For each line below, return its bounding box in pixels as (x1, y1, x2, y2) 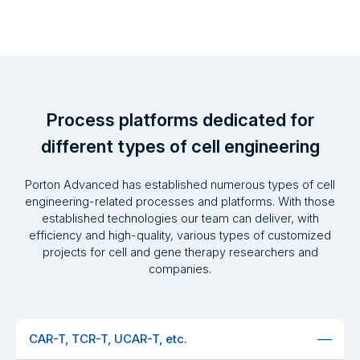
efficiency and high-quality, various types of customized (29, 228, 331, 243)
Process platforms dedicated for (46, 109, 314, 131)
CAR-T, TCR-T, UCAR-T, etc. (29, 331, 187, 347)
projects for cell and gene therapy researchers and (42, 245, 318, 260)
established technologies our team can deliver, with (41, 211, 319, 226)
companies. (149, 262, 211, 276)
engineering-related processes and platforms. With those (25, 194, 335, 209)
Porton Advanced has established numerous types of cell (25, 178, 335, 192)
